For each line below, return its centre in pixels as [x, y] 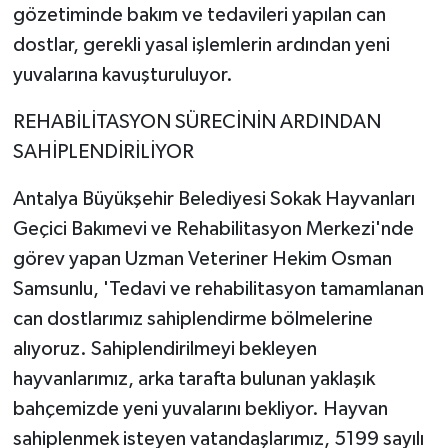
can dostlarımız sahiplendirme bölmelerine [192, 318]
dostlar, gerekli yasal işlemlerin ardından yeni [201, 44]
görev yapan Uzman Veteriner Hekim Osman [202, 258]
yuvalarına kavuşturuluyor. [122, 74]
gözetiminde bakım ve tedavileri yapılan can [199, 14]
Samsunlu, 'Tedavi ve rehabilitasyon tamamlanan [218, 288]
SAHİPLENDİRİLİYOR [103, 151]
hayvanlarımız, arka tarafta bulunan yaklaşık [193, 378]
